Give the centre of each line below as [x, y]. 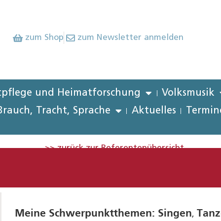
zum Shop [44, 38]
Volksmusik [188, 93]
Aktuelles [154, 111]
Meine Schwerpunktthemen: [86, 214]
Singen [175, 214]
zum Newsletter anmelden [131, 38]
